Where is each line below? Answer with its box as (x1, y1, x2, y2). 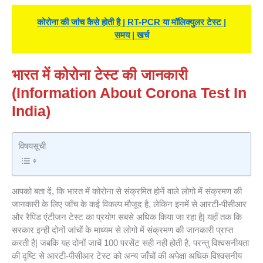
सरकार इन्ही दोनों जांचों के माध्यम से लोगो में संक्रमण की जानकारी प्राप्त (12, 225, 233, 235)
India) (12, 103, 50, 120)
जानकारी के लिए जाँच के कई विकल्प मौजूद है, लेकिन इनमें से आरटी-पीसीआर (12, 199, 247, 210)
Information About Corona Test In (16, 85, 247, 102)
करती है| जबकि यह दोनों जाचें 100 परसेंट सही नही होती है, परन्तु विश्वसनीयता (12, 238, 249, 248)
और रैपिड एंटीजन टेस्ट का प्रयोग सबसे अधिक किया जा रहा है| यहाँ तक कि (12, 212, 242, 222)
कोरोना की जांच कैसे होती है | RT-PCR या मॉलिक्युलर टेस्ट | (37, 17, 226, 28)
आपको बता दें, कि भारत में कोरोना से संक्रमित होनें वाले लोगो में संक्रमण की (12, 186, 242, 197)
